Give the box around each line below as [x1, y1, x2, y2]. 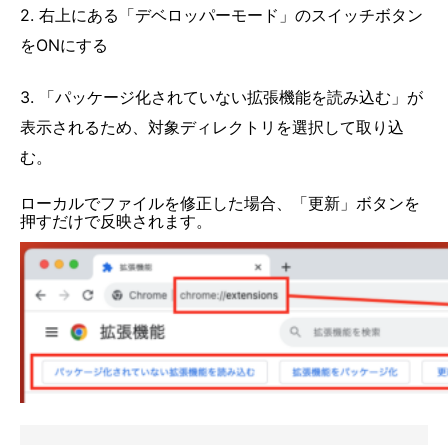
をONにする [20, 34, 108, 55]
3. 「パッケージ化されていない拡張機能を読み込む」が [20, 86, 423, 107]
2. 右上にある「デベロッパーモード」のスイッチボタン [20, 4, 423, 25]
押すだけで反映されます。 [20, 210, 212, 231]
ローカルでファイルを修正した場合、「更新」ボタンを [20, 192, 420, 213]
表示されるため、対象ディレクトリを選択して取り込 [20, 116, 404, 137]
